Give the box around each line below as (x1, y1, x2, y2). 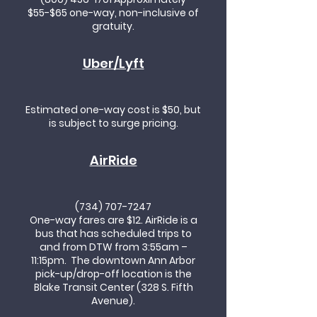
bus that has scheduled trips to (35, 226, 192, 241)
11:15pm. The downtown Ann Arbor (31, 253, 195, 267)
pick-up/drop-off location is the (35, 267, 192, 281)
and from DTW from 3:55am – (39, 240, 188, 254)
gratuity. (92, 19, 134, 33)
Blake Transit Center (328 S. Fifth (33, 280, 193, 294)
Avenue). (91, 294, 135, 308)
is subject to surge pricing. (48, 116, 178, 130)
